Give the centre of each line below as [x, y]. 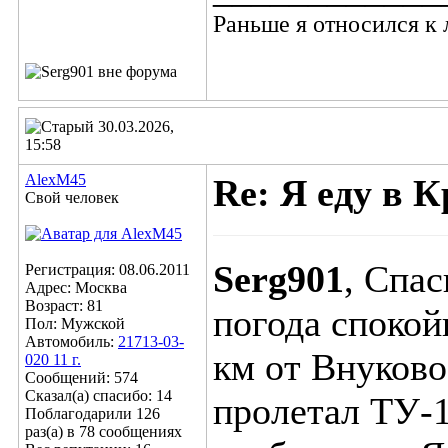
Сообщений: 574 [81, 377]
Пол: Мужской [75, 323]
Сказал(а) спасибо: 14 [98, 395]
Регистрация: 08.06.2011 [107, 269]
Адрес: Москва [76, 287]
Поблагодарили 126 [92, 413]
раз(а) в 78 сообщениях [103, 431]
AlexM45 [55, 179]
